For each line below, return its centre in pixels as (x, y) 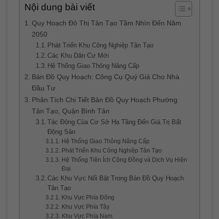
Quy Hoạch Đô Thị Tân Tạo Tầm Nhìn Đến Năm (106, 23)
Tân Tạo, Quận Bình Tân (70, 111)
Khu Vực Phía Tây (85, 207)
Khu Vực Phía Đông (88, 197)
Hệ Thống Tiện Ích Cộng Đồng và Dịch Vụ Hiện (124, 160)
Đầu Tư (43, 88)
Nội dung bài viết (60, 7)
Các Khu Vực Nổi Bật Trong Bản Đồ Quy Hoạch (116, 178)
